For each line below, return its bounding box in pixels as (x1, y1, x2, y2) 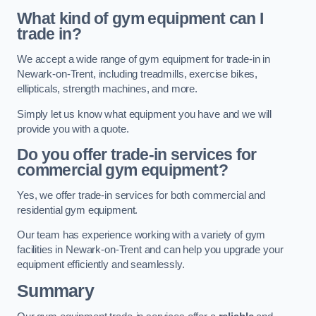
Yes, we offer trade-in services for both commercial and (17, 189, 266, 201)
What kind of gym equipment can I (17, 9, 264, 28)
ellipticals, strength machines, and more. (17, 83, 198, 95)
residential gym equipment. (17, 204, 138, 216)
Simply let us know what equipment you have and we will (17, 108, 272, 120)
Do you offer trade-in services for (17, 145, 257, 164)
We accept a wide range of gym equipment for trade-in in (17, 54, 271, 66)
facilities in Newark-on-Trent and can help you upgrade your (17, 244, 284, 256)
